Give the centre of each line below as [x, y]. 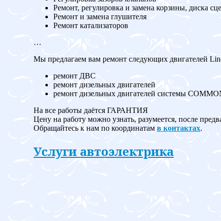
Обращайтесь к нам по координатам [95, 128]
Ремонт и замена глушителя [100, 17]
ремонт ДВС [74, 76]
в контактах [179, 128]
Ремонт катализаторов [91, 26]
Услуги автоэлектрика [104, 151]
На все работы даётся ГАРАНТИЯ [91, 110]
